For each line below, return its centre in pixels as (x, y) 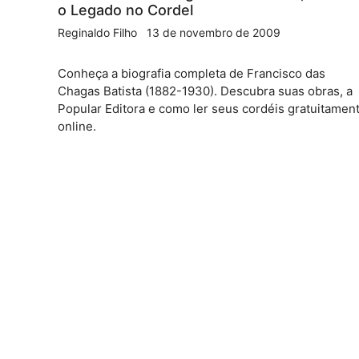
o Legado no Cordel (125, 10)
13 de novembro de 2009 (214, 32)
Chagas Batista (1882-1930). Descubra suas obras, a (205, 91)
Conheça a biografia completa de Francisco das (192, 73)
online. (77, 126)
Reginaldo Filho (97, 32)
